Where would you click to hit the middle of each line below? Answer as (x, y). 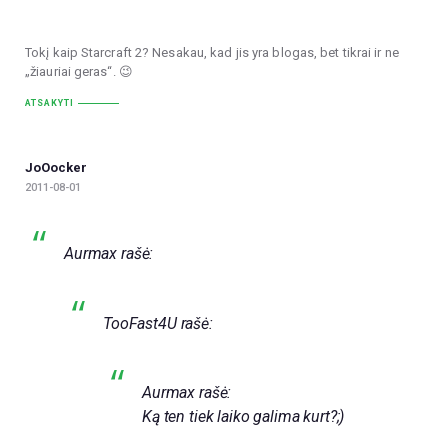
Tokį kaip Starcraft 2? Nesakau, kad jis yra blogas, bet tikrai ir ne (212, 53)
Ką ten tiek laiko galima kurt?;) (243, 417)
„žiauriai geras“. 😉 (79, 72)
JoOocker (56, 167)
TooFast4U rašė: (158, 323)
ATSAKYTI (49, 103)
